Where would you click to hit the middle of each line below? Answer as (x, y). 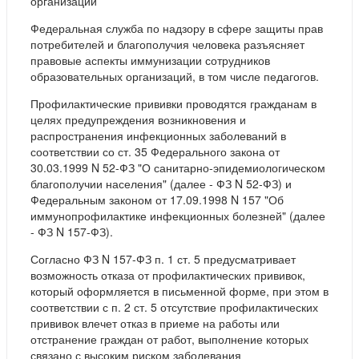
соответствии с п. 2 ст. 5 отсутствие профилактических (174, 307)
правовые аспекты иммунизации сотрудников (150, 61)
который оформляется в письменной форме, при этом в (179, 291)
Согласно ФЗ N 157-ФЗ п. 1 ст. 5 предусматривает (163, 259)
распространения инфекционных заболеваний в (158, 136)
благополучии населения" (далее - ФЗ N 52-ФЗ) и (161, 184)
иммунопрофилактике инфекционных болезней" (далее (178, 216)
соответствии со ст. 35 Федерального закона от (155, 152)
